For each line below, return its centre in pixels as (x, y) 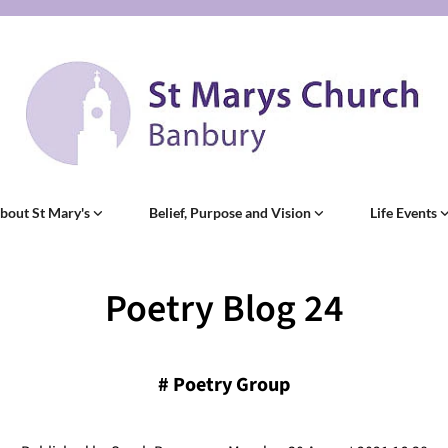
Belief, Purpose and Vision (231, 213)
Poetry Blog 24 (224, 309)
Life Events (405, 213)
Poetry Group (231, 385)
